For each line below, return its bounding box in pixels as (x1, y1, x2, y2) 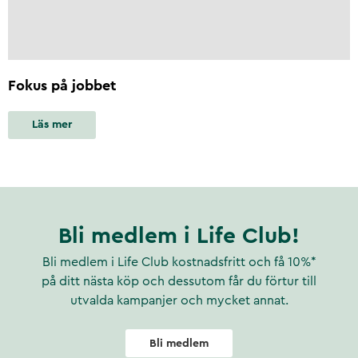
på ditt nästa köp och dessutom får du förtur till (42, 275, 316, 288)
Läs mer (32, 119, 72, 131)
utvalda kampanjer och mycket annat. (70, 294, 288, 307)
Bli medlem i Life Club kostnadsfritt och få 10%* (42, 256, 316, 268)
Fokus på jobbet (8, 78, 116, 93)
